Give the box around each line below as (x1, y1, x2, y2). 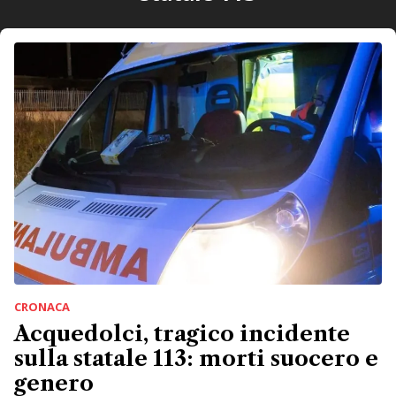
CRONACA (14, 298, 70, 315)
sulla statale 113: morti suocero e (14, 345, 378, 371)
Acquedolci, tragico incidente (14, 320, 350, 346)
